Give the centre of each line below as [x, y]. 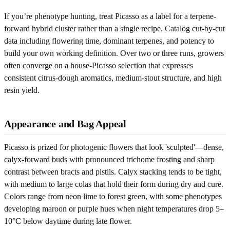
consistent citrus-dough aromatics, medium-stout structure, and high [113, 78]
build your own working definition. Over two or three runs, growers [114, 53]
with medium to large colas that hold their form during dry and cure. [114, 184]
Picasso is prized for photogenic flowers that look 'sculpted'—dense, [114, 147]
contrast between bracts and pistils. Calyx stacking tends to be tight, [113, 171]
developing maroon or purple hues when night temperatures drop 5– [114, 208]
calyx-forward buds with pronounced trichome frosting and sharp [109, 159]
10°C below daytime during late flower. [68, 221]
